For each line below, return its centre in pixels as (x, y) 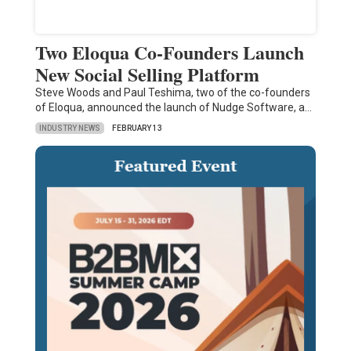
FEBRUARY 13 (137, 128)
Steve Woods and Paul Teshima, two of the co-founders (172, 93)
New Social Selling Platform (147, 74)
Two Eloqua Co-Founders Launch (169, 52)
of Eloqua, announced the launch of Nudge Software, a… (173, 108)
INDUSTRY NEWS (69, 128)
